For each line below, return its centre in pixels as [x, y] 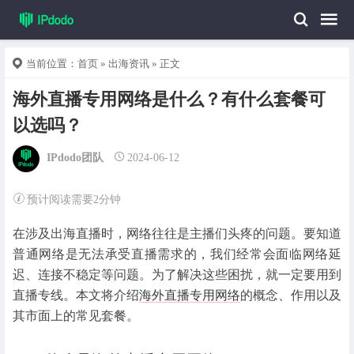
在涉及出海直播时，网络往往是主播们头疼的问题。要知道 [177, 233]
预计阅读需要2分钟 [73, 199]
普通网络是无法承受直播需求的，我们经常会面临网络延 [177, 254]
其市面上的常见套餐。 [76, 315]
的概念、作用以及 [291, 295]
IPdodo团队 [75, 158]
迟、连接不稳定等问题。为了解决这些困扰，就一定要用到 [177, 274]
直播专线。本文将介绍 [76, 295]
